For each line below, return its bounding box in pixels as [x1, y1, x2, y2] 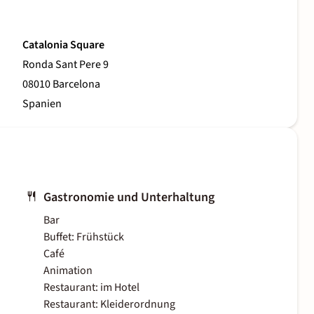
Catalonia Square [22, 37, 104, 53]
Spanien [22, 96, 62, 112]
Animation [43, 263, 93, 279]
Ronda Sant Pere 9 [22, 57, 109, 73]
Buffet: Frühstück [43, 229, 124, 245]
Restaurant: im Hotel [43, 280, 139, 296]
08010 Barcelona [22, 76, 100, 93]
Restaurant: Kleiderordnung [43, 296, 175, 313]
